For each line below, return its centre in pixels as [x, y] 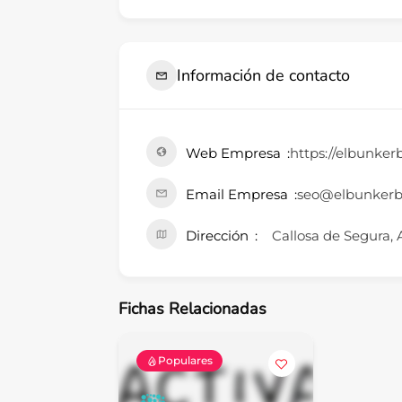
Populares [185, 361]
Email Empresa [237, 195]
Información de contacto [263, 75]
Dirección [217, 236]
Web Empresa [233, 153]
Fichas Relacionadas [192, 309]
